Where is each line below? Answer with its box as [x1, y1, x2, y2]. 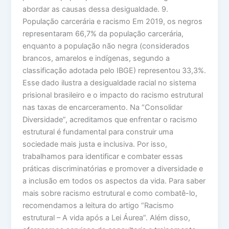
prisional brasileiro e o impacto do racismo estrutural [22, 90, 203, 100]
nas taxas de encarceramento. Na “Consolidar [22, 102, 183, 112]
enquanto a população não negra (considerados [22, 41, 190, 51]
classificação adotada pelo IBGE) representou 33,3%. [22, 65, 207, 75]
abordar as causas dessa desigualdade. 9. [22, 4, 169, 14]
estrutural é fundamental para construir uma [22, 127, 174, 136]
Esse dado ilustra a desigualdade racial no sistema [22, 78, 197, 87]
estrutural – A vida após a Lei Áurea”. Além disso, [22, 213, 191, 222]
